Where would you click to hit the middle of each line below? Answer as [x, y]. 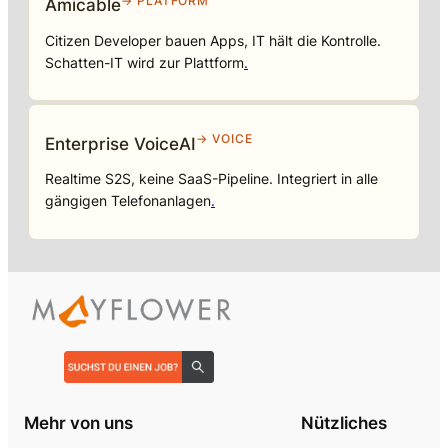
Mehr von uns [78, 423]
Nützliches [344, 423]
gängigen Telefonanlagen [128, 201]
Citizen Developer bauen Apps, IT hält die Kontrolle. [213, 40]
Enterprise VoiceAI [120, 143]
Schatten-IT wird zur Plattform [144, 62]
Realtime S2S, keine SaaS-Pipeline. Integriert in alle [211, 179]
